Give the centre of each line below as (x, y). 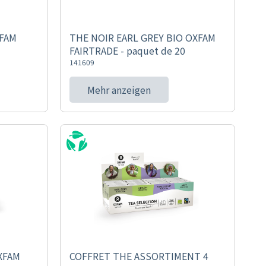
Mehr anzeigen (119, 90)
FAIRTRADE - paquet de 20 (127, 50)
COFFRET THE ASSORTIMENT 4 (139, 256)
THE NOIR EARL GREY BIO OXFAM (142, 37)
